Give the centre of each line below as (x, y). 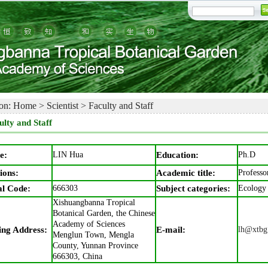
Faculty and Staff (121, 106)
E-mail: (171, 230)
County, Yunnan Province (95, 246)
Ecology (252, 188)
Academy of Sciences (89, 224)
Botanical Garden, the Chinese (104, 213)
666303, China (77, 256)
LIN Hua (68, 155)
